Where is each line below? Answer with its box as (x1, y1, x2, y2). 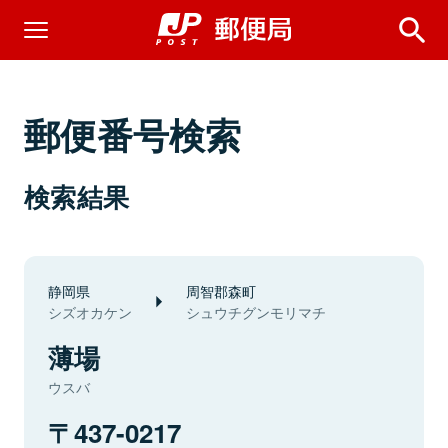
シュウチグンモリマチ (186, 302, 326, 322)
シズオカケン (48, 302, 132, 322)
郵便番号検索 (24, 108, 242, 160)
